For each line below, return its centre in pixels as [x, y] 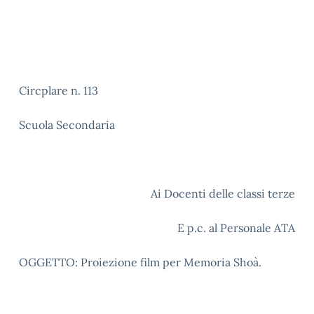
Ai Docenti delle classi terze [223, 193]
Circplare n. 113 [59, 90]
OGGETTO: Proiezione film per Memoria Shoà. [140, 262]
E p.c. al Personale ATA [236, 228]
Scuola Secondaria [67, 125]
